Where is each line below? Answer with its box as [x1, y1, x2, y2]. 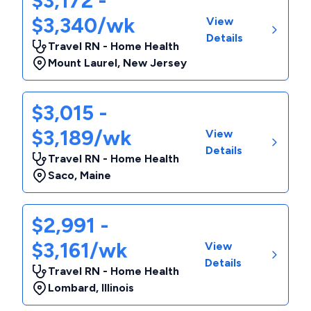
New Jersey [123, 56, 187, 69]
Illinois [101, 281, 134, 294]
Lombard [48, 281, 96, 294]
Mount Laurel [48, 56, 117, 69]
